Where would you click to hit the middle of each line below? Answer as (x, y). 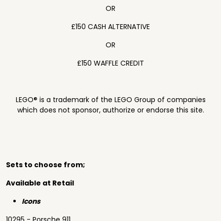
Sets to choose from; (45, 165)
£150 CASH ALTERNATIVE (110, 27)
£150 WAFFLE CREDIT (110, 63)
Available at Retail (40, 183)
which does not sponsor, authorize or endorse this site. (110, 110)
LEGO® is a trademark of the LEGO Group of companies (110, 100)
